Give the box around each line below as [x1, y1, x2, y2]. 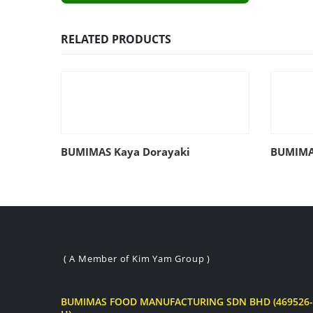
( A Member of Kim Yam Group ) [61, 252, 210, 265]
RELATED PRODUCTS [61, 31, 171, 47]
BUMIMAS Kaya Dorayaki [61, 144, 190, 159]
